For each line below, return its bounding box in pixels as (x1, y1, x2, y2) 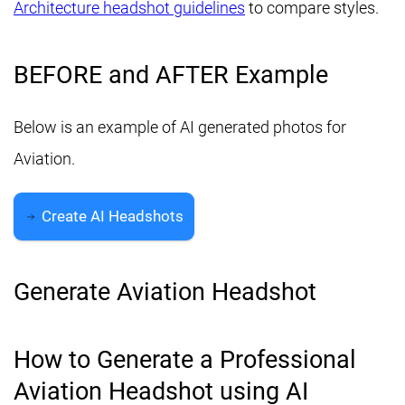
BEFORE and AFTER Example (14, 60, 328, 89)
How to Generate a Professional (14, 345, 356, 375)
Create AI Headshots (42, 207, 184, 226)
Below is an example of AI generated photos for (14, 118, 346, 137)
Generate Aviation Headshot (14, 278, 316, 307)
